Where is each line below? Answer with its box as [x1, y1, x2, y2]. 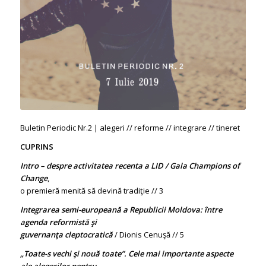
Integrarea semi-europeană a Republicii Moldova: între [20, 204, 222, 215]
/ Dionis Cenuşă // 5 [112, 229, 184, 240]
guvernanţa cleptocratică [20, 229, 113, 240]
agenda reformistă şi [20, 216, 97, 227]
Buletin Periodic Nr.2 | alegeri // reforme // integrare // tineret [20, 122, 240, 133]
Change [20, 172, 47, 183]
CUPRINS [20, 141, 53, 152]
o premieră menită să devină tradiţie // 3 [20, 185, 163, 196]
